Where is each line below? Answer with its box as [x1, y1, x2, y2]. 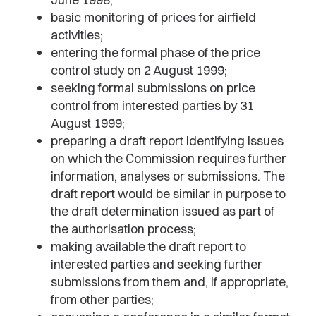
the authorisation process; [51, 221, 196, 237]
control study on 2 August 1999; [51, 62, 227, 78]
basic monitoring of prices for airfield [51, 9, 256, 25]
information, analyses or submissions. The [51, 168, 285, 184]
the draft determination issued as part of [51, 203, 274, 219]
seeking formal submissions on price [51, 80, 255, 96]
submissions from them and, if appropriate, [51, 274, 288, 290]
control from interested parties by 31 [51, 97, 254, 114]
